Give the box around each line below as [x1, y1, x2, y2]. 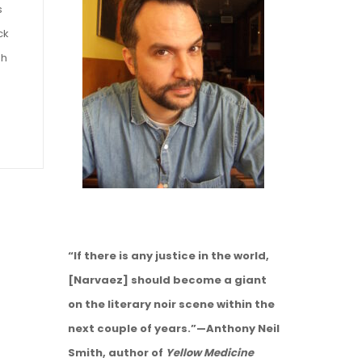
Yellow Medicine [165, 345, 254, 360]
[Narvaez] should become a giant [67, 272, 267, 288]
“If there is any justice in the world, [67, 248, 269, 263]
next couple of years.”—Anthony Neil [67, 321, 280, 336]
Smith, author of [67, 345, 166, 360]
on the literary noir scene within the [67, 297, 275, 312]
